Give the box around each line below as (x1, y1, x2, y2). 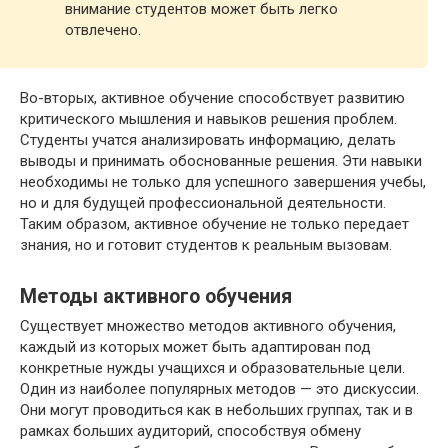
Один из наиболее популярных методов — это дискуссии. (20, 380, 419, 399)
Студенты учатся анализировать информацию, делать (20, 131, 396, 150)
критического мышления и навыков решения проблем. (20, 110, 397, 129)
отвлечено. (65, 21, 141, 40)
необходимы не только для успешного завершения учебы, (20, 173, 426, 192)
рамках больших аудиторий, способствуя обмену (20, 422, 361, 441)
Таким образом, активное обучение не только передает (20, 215, 409, 234)
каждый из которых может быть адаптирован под (20, 338, 371, 357)
